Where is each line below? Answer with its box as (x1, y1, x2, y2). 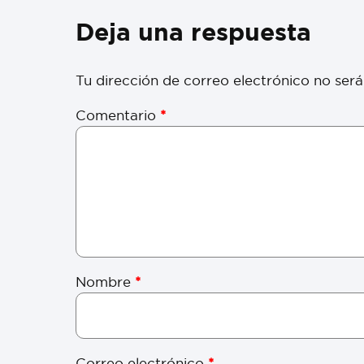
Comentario (76, 106, 161, 124)
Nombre (76, 272, 136, 290)
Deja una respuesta (76, 15, 312, 48)
